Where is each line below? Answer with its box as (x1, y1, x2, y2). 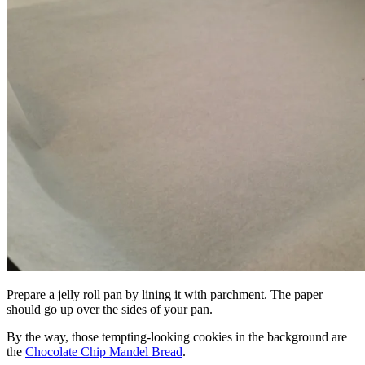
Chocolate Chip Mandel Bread (25, 344, 182, 358)
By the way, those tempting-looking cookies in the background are (7, 329, 347, 344)
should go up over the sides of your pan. (7, 301, 213, 316)
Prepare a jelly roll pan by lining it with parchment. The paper (7, 287, 323, 301)
